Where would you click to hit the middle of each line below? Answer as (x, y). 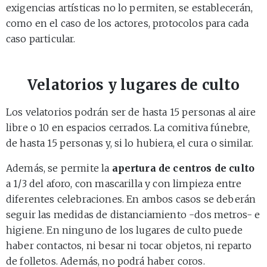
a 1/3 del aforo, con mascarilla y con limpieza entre (124, 183)
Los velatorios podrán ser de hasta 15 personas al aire (131, 112)
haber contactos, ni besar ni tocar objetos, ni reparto (129, 245)
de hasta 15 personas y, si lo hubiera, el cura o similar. (130, 143)
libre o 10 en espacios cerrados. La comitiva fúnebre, (128, 127)
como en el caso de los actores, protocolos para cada (128, 23)
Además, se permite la (59, 168)
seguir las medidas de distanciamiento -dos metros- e (133, 214)
